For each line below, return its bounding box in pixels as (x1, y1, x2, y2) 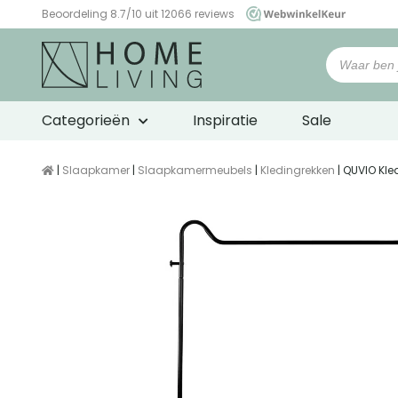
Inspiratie (193, 110, 258, 131)
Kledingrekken (260, 163, 335, 179)
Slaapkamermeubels (138, 163, 252, 179)
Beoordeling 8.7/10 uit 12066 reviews (42, 6, 237, 21)
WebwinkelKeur (42, 22, 122, 37)
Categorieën (42, 110, 130, 131)
